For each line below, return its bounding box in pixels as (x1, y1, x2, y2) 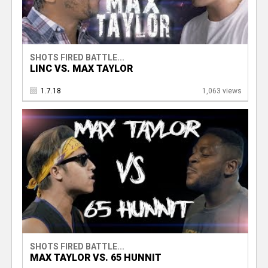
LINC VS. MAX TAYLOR (29, 63, 133, 75)
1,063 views (202, 87, 242, 96)
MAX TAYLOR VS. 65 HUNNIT (29, 251, 162, 263)
